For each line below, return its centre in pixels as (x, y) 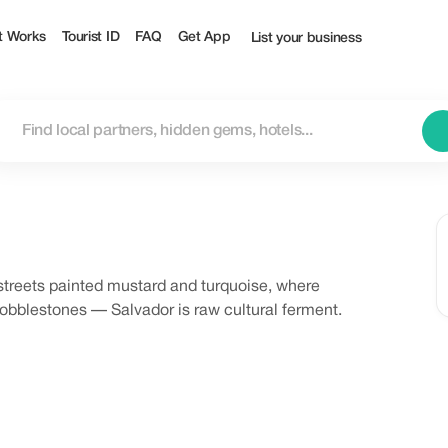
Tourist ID (91, 37)
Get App (204, 37)
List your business (306, 38)
